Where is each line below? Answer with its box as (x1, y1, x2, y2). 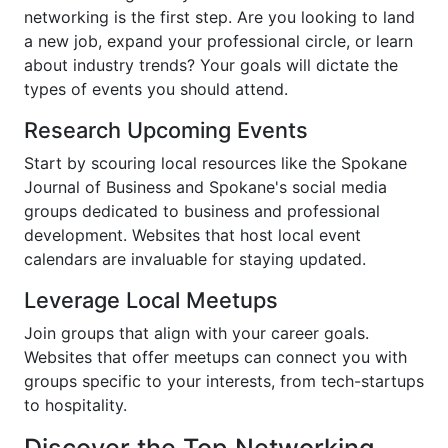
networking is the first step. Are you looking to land (24, 7, 415, 27)
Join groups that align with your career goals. (24, 323, 369, 343)
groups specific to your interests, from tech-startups (24, 371, 424, 391)
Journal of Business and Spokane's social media (24, 177, 387, 197)
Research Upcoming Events (24, 117, 308, 143)
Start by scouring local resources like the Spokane (24, 153, 407, 173)
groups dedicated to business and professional (24, 201, 380, 221)
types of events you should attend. (24, 79, 288, 99)
